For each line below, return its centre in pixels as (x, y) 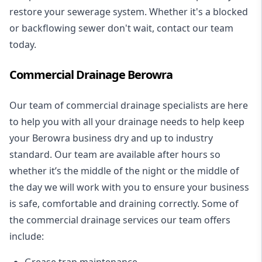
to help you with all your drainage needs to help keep (127, 121)
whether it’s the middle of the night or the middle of (124, 170)
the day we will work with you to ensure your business (129, 187)
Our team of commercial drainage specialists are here (129, 105)
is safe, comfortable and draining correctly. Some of (124, 203)
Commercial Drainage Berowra (91, 74)
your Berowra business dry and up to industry (111, 138)
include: (27, 236)
